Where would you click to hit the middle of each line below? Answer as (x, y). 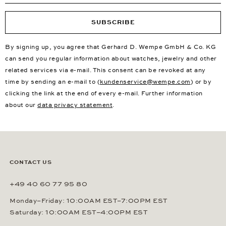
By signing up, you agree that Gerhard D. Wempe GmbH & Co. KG (110, 47)
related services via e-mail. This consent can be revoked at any (105, 70)
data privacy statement (75, 105)
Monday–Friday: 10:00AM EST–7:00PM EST (89, 201)
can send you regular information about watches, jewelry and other (111, 58)
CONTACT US (31, 162)
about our (21, 105)
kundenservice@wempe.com (145, 81)
